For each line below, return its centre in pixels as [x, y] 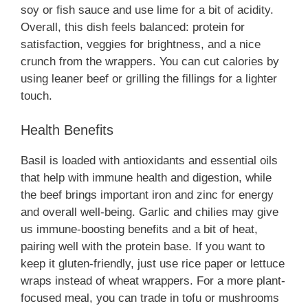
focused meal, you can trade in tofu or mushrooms [150, 298]
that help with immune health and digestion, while [146, 178]
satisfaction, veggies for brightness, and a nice [141, 44]
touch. [36, 96]
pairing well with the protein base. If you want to [143, 247]
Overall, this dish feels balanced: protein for [133, 27]
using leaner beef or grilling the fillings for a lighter [149, 78]
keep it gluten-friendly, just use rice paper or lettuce [153, 264]
